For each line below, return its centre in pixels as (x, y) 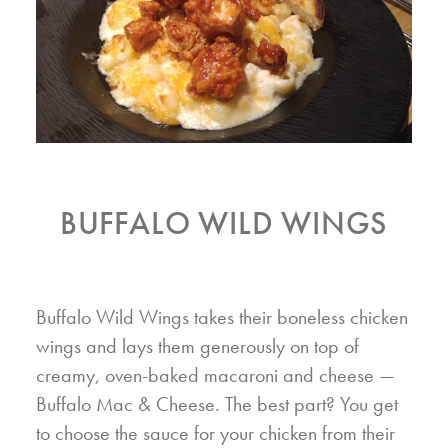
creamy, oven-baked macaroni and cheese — (215, 375)
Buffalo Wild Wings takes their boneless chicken (222, 317)
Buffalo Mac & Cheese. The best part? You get (217, 404)
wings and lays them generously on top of (197, 346)
